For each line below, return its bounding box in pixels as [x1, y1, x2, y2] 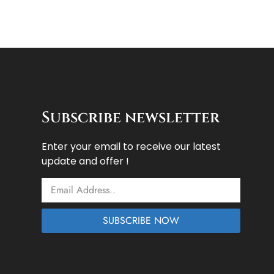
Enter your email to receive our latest [41, 139, 221, 154]
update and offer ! [41, 154, 129, 168]
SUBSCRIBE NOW [102, 213, 179, 228]
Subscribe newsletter [41, 107, 220, 128]
